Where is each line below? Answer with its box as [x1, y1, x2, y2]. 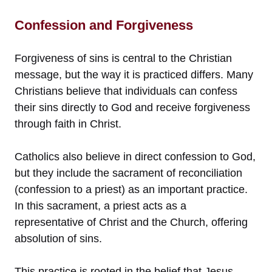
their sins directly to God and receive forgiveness [15, 101, 250, 114]
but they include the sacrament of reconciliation [15, 166, 242, 179]
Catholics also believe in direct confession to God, [15, 150, 256, 163]
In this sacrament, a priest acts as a [15, 199, 186, 212]
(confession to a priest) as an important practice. [15, 183, 248, 195]
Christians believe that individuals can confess [15, 84, 237, 97]
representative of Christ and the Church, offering [15, 216, 248, 228]
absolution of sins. [15, 232, 102, 245]
